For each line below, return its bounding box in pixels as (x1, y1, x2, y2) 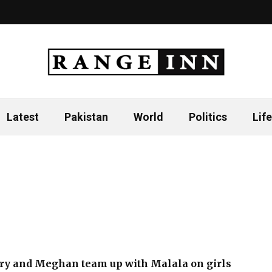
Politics (188, 110, 227, 123)
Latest (6, 110, 39, 123)
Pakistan (64, 110, 108, 123)
